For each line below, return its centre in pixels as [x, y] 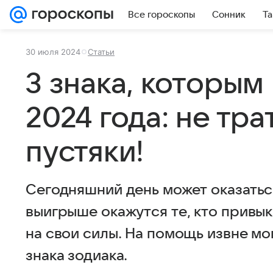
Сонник [229, 15]
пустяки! [85, 152]
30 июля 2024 [53, 52]
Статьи [101, 52]
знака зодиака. [77, 256]
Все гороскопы [161, 15]
